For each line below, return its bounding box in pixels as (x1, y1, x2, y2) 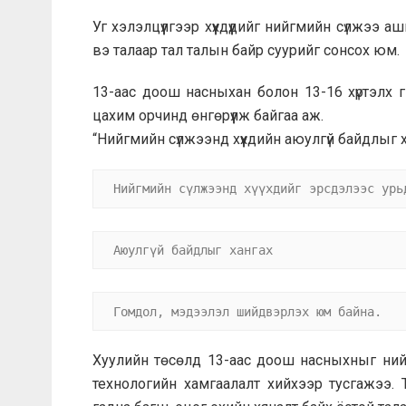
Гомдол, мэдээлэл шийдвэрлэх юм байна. (112, 304, 382, 319)
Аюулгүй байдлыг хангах (112, 243, 273, 257)
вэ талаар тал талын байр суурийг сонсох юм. (92, 42, 400, 60)
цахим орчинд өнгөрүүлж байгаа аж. (92, 107, 324, 125)
